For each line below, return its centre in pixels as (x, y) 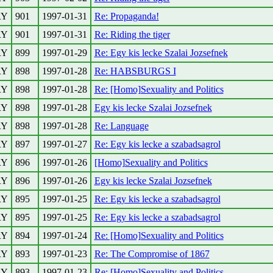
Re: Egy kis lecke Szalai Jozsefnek (161, 53)
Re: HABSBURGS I (135, 71)
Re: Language (121, 126)
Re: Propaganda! (126, 16)
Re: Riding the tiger (132, 34)
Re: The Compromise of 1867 (152, 254)
